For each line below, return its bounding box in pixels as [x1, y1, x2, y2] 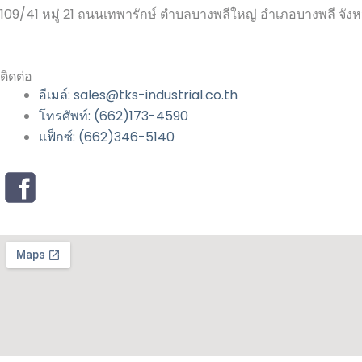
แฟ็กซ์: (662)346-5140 [39, 128, 175, 147]
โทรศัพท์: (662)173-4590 [39, 107, 188, 126]
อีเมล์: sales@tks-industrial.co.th [39, 86, 238, 105]
